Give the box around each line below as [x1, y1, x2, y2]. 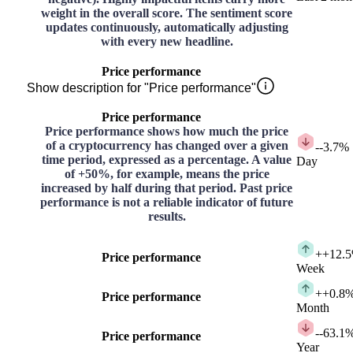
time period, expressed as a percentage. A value [42, 153, 292, 167]
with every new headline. [100, 35, 233, 49]
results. [147, 210, 186, 224]
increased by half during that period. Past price [41, 181, 292, 195]
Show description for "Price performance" [27, 81, 256, 95]
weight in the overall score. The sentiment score [41, 6, 292, 20]
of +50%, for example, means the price [64, 167, 269, 181]
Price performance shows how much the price [45, 124, 288, 139]
